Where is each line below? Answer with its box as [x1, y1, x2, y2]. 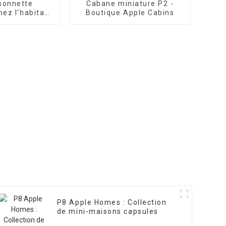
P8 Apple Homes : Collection [56, 198, 167, 207]
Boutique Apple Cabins [86, 8, 175, 17]
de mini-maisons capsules [56, 207, 158, 216]
